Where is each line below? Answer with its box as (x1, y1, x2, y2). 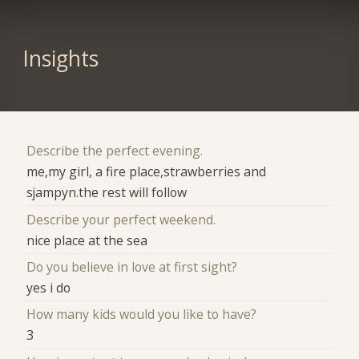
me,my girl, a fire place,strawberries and (26, 163, 267, 181)
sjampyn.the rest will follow (26, 184, 188, 202)
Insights (22, 44, 99, 74)
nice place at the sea (26, 231, 148, 249)
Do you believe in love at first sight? (26, 257, 238, 276)
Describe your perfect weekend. (26, 210, 216, 228)
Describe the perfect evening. (26, 142, 204, 160)
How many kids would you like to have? (26, 305, 257, 324)
